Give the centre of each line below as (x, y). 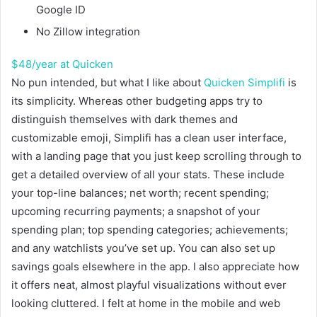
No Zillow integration (88, 32)
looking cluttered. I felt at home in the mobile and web (146, 304)
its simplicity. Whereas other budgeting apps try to (137, 101)
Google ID (61, 10)
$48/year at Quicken (62, 64)
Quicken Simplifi (244, 83)
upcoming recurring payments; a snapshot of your (136, 212)
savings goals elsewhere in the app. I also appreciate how (155, 267)
